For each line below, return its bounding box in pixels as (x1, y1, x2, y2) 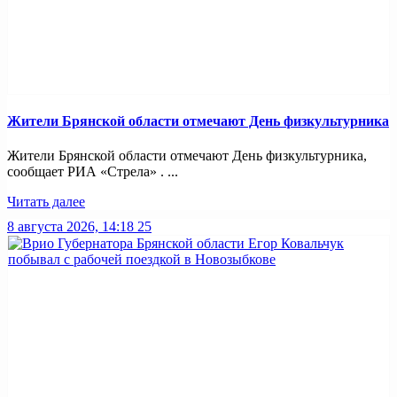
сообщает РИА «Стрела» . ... (7, 164, 178, 180)
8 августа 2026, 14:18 (7, 219, 134, 235)
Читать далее (7, 194, 85, 210)
